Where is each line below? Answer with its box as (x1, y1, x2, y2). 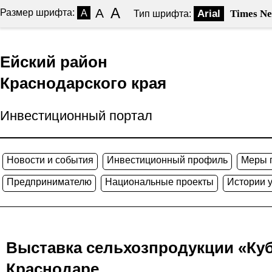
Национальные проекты (105, 177, 214, 187)
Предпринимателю (7, 177, 92, 187)
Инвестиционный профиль (107, 155, 228, 165)
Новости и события (7, 155, 93, 165)
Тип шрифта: (134, 8, 191, 19)
